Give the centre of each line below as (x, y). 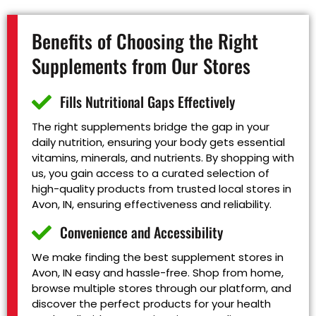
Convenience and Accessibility (141, 232)
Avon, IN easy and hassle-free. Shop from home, (158, 272)
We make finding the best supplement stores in (158, 257)
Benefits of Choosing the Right (145, 41)
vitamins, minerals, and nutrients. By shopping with (163, 157)
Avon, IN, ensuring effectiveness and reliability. (152, 204)
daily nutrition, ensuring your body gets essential (158, 142)
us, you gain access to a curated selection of (151, 173)
